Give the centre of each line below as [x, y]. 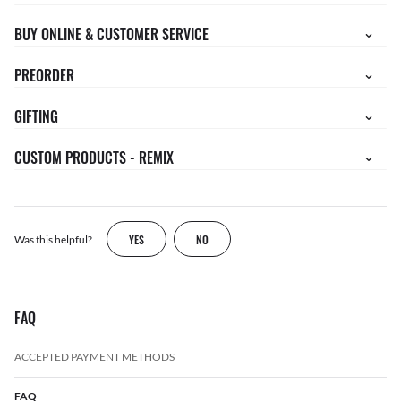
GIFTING [36, 116]
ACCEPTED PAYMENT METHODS [94, 357]
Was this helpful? [53, 239]
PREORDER [44, 75]
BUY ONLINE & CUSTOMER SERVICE [111, 34]
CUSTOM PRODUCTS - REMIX [94, 158]
